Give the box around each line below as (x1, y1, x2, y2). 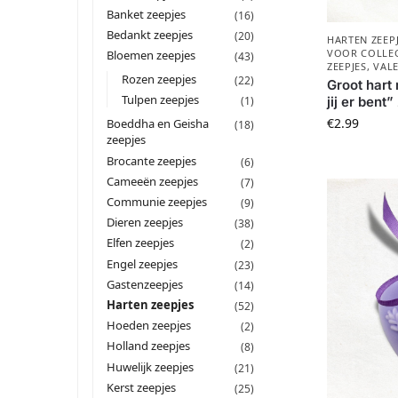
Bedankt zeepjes (107, 26, 194, 43)
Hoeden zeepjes (107, 317, 192, 334)
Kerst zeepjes (107, 378, 177, 395)
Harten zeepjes (107, 296, 195, 313)
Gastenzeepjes (107, 275, 184, 292)
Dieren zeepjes (107, 214, 184, 231)
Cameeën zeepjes (107, 172, 199, 189)
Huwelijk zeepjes (107, 358, 195, 375)
